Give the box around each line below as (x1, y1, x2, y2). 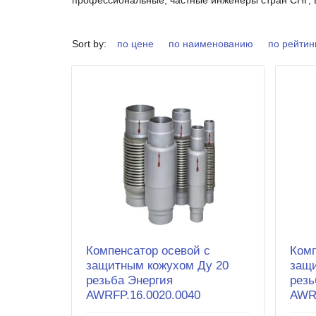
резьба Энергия (86, 273, 173, 287)
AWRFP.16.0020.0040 (86, 288, 200, 302)
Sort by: (72, 37, 107, 49)
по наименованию (169, 37, 253, 49)
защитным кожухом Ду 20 (86, 258, 229, 272)
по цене (117, 37, 154, 49)
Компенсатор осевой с (86, 243, 210, 257)
